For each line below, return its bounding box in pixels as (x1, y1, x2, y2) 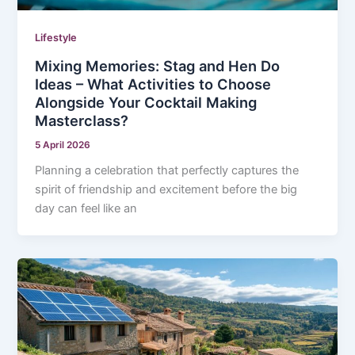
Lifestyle (35, 31, 78, 44)
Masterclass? (35, 111, 129, 129)
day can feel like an (35, 201, 138, 216)
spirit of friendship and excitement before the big (35, 182, 298, 197)
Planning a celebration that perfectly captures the (35, 163, 300, 178)
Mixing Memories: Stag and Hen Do (35, 56, 281, 74)
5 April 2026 (35, 139, 91, 151)
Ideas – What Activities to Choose (35, 74, 272, 93)
